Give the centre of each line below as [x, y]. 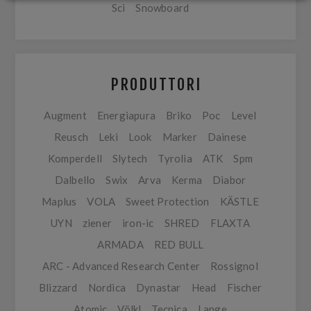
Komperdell [75, 158]
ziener [97, 223]
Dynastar [159, 287]
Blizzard [58, 287]
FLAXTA [230, 223]
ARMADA [120, 244]
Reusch [71, 137]
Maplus [59, 201]
